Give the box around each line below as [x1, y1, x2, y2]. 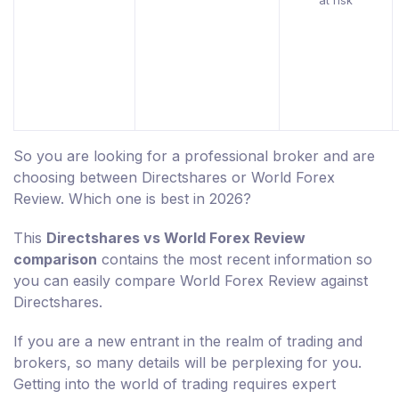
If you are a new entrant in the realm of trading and [13, 332, 362, 351]
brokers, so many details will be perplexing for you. [13, 354, 362, 372]
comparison [13, 250, 97, 269]
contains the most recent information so [97, 250, 372, 269]
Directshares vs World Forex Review [46, 229, 305, 248]
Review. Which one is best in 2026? [13, 190, 251, 208]
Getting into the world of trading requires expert [13, 375, 336, 394]
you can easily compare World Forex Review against [13, 272, 368, 290]
